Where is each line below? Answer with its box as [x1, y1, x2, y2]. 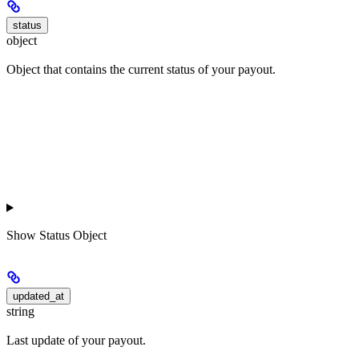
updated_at [13, 289, 64, 302]
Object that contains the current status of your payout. [6, 63, 276, 77]
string [6, 304, 34, 318]
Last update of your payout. [6, 333, 146, 347]
